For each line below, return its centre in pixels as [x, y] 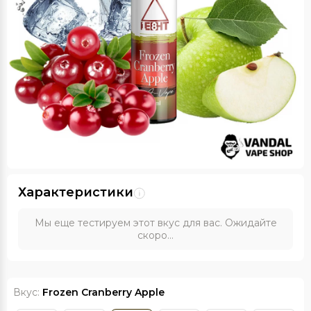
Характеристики [76, 192]
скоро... [155, 235]
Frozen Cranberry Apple [103, 292]
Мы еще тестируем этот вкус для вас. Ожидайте [155, 223]
